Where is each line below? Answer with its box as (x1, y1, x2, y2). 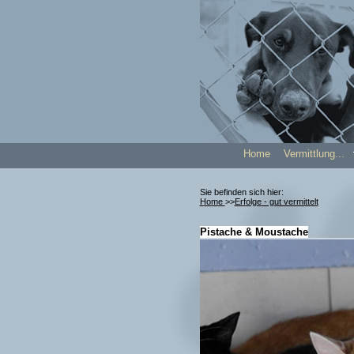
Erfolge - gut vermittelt (234, 197, 318, 206)
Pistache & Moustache (199, 226, 308, 238)
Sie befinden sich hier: (199, 187, 284, 197)
